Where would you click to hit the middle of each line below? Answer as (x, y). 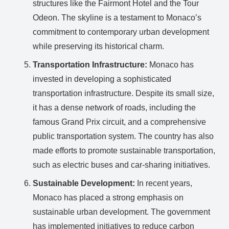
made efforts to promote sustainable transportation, (124, 150)
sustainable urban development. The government (121, 212)
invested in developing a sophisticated (102, 79)
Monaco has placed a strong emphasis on (108, 197)
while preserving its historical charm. (98, 46)
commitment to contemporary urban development (121, 32)
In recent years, (164, 183)
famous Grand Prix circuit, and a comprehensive (119, 122)
